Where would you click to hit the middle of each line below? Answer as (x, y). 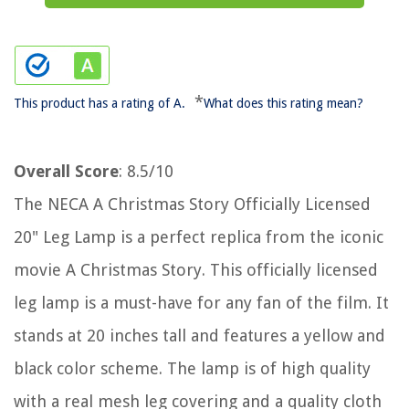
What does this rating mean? (283, 103)
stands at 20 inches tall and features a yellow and (199, 335)
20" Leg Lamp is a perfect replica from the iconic (199, 236)
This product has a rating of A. (100, 103)
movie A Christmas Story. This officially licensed (196, 269)
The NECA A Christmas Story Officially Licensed (192, 204)
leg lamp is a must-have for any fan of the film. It (201, 302)
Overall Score (66, 171)
